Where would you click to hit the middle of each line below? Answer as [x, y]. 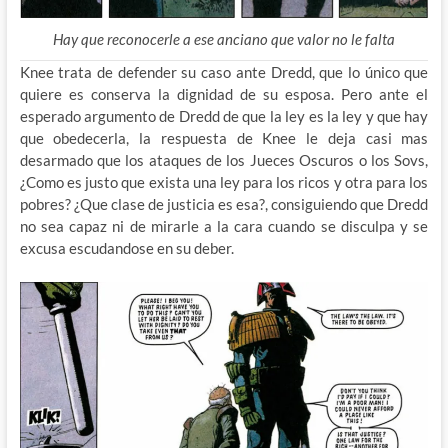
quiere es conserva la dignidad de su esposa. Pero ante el [224, 94]
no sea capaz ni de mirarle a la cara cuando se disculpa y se [224, 226]
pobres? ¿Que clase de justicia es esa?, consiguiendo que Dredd [224, 204]
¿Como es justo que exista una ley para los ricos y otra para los [224, 182]
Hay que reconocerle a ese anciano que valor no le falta [223, 39]
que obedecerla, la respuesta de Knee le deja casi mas [224, 138]
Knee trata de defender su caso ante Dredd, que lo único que [224, 72]
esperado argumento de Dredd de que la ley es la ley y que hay [224, 116]
